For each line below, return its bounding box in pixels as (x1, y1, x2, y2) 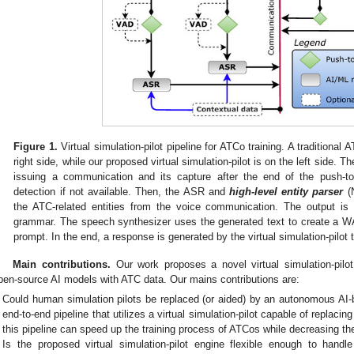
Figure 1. (13, 141, 58, 153)
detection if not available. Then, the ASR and (13, 186, 229, 198)
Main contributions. (13, 258, 111, 270)
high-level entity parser (228, 186, 344, 198)
